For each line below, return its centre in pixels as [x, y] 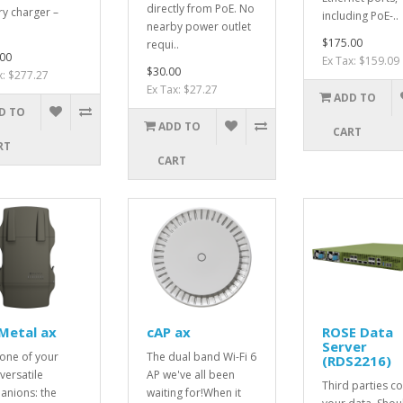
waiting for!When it [193, 392]
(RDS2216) [356, 360]
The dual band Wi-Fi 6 [201, 356]
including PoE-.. [360, 15]
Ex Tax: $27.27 [182, 89]
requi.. [162, 44]
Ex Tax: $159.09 [360, 60]
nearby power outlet [198, 26]
